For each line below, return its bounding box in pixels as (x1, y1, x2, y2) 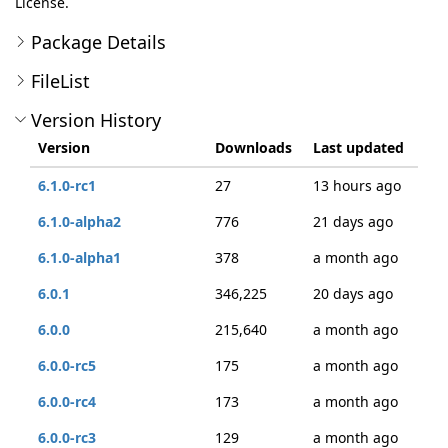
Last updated (313, 138, 404, 157)
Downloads (215, 138, 292, 157)
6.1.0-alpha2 (38, 212, 121, 231)
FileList (31, 69, 90, 93)
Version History (31, 108, 161, 132)
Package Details (31, 30, 166, 54)
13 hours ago (313, 176, 401, 195)
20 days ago (313, 284, 393, 303)
